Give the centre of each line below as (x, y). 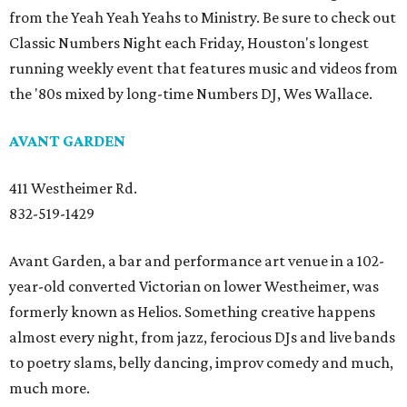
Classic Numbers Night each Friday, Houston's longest (189, 43)
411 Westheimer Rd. (73, 188)
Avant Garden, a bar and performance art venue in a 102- (197, 261)
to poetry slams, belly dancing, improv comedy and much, (201, 362)
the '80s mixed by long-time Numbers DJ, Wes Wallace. (191, 94)
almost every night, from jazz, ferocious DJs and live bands (202, 337)
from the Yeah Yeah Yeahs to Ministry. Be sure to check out (203, 17)
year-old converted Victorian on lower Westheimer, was (194, 286)
